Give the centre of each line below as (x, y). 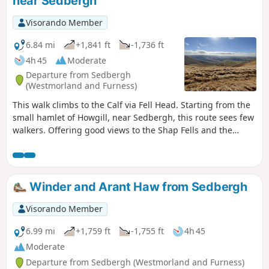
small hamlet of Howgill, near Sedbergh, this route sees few (133, 118)
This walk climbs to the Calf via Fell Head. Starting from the (131, 105)
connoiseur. (36, 156)
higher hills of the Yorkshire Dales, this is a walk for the (124, 143)
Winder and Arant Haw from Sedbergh (137, 187)
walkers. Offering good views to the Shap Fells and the (122, 130)
